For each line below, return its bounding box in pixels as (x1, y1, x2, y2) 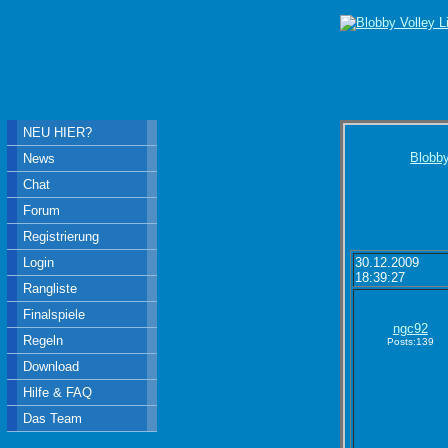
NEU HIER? (23, 125, 93, 140)
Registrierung (23, 229, 100, 244)
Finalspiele (23, 307, 86, 322)
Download (23, 359, 80, 374)
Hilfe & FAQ (23, 385, 93, 400)
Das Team (23, 411, 83, 426)
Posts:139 (386, 336, 434, 347)
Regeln (23, 333, 64, 348)
